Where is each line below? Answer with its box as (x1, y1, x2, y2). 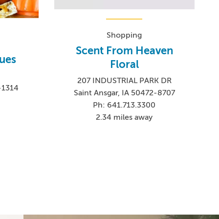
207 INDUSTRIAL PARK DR (77, 76, 172, 86)
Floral (109, 58, 139, 71)
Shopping (107, 31, 142, 40)
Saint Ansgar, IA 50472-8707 (73, 88, 175, 98)
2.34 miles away (96, 113, 153, 122)
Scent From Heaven (75, 44, 173, 57)
